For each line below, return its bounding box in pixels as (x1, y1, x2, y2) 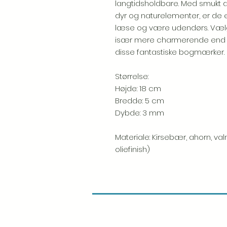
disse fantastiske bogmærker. (115, 47, 224, 57)
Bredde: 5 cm (115, 95, 164, 106)
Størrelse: (115, 71, 148, 82)
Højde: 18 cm (115, 83, 161, 94)
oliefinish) (115, 144, 150, 155)
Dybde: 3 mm (115, 107, 164, 118)
